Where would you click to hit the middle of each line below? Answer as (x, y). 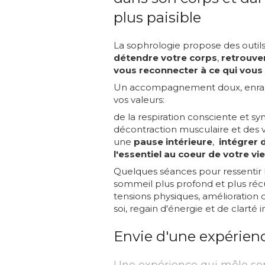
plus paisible (157, 17)
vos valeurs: (139, 100)
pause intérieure (173, 142)
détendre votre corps (165, 58)
